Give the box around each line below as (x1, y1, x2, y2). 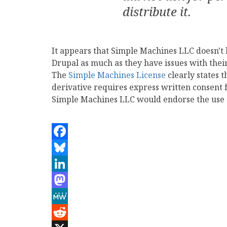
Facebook (52, 142, 88, 153)
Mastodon (52, 191, 90, 202)
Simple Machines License (68, 69, 166, 81)
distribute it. (123, 3, 191, 20)
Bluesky (52, 158, 83, 169)
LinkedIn (52, 174, 87, 185)
